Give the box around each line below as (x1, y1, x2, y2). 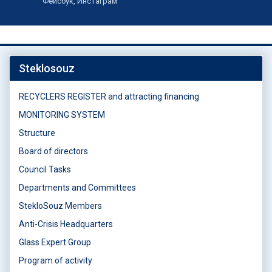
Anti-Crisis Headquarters (19, 219, 113, 229)
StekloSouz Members (19, 200, 102, 211)
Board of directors (19, 146, 88, 156)
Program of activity (19, 255, 92, 265)
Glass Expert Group (19, 237, 91, 247)
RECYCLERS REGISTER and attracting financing (19, 91, 199, 101)
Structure (19, 127, 55, 138)
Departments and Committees (19, 182, 136, 192)
